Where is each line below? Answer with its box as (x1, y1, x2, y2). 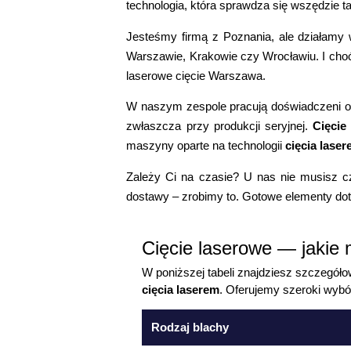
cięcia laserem (142, 282, 220, 296)
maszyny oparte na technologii (126, 139, 286, 153)
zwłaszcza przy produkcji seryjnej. (126, 119, 313, 133)
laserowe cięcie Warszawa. (126, 68, 266, 82)
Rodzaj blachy (151, 320, 230, 335)
